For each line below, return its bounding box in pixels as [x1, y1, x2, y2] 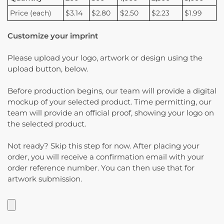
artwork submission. [7, 174, 82, 184]
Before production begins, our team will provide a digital [7, 86, 216, 96]
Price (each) [10, 8, 52, 17]
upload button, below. [7, 64, 88, 74]
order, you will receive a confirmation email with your [7, 152, 204, 162]
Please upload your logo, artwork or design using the [7, 53, 202, 63]
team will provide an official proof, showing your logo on [7, 108, 214, 118]
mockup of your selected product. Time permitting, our [7, 97, 211, 107]
